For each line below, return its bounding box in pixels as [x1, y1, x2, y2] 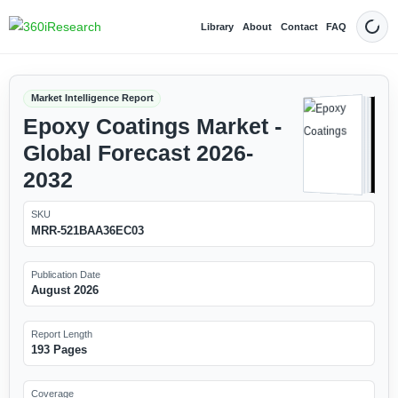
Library [201, 20, 235, 32]
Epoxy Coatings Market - [22, 114, 282, 139]
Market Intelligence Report [30, 92, 154, 104]
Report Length [30, 328, 92, 339]
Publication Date [30, 268, 100, 280]
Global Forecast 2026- [22, 140, 253, 165]
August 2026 [30, 283, 99, 297]
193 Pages [30, 343, 87, 357]
